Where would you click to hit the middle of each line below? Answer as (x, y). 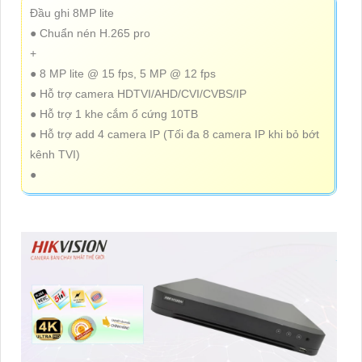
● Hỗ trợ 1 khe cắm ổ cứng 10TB (114, 114)
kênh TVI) (55, 154)
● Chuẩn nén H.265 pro (90, 33)
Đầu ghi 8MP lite (72, 13)
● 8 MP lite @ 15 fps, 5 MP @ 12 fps (123, 73)
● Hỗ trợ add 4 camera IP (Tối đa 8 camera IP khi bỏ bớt (175, 134)
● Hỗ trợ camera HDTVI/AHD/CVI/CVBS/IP (138, 93)
